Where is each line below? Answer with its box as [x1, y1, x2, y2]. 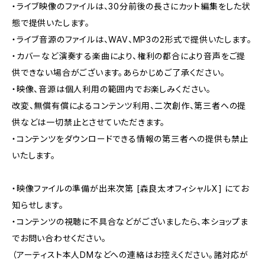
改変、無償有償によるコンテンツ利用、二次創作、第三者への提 [12, 101, 247, 111]
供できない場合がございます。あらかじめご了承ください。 [12, 67, 225, 77]
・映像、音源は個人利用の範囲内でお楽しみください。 [12, 84, 212, 94]
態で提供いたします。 [12, 18, 90, 28]
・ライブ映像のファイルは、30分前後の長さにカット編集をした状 [12, 1, 251, 11]
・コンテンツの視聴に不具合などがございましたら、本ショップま [12, 216, 248, 227]
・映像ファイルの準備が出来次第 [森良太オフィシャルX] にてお [12, 183, 249, 193]
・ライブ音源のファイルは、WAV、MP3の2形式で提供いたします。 [12, 34, 252, 44]
